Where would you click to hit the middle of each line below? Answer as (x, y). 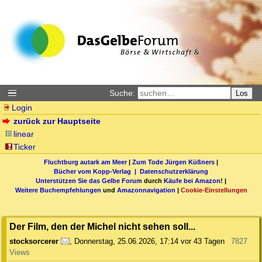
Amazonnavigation (146, 190)
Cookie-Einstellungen (214, 190)
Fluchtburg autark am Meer (85, 162)
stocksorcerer (34, 242)
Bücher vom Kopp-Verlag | (97, 171)
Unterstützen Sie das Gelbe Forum (89, 180)
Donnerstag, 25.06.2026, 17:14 (126, 242)
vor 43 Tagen (203, 242)
